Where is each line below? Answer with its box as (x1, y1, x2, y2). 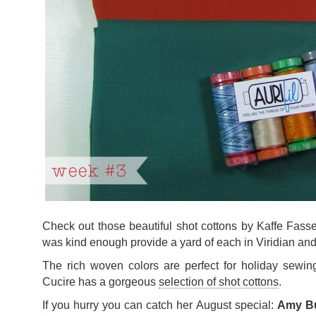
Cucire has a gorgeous (42, 275, 159, 288)
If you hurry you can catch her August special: (42, 298, 277, 312)
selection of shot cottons (159, 275, 279, 288)
